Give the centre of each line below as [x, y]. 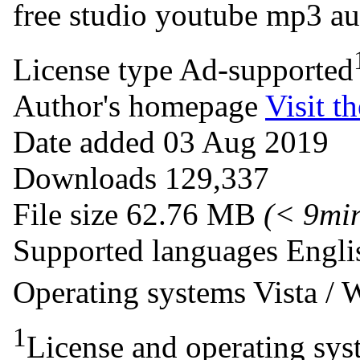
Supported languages [149, 250]
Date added [84, 141]
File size [65, 214]
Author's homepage [135, 105]
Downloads [85, 178]
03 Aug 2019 [246, 141]
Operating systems [129, 292]
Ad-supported [266, 69]
